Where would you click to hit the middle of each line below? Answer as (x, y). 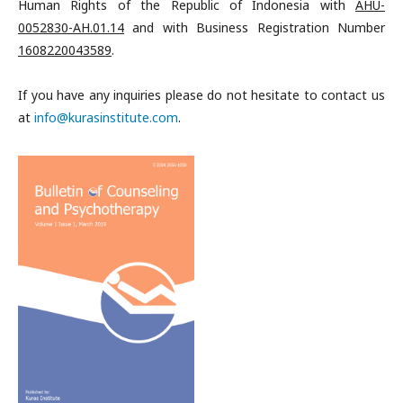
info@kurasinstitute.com (106, 117)
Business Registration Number (291, 27)
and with (161, 27)
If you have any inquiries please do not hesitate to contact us (201, 95)
